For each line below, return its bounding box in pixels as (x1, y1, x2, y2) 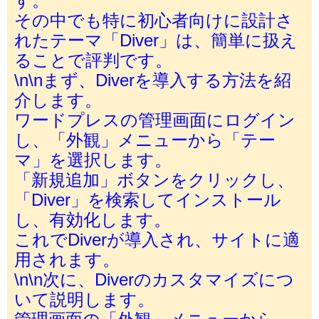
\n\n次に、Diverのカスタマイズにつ (14, 270, 294, 288)
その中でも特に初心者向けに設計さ (14, 11, 293, 28)
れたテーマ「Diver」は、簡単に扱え (14, 31, 298, 48)
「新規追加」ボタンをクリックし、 (14, 170, 294, 188)
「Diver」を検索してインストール (14, 190, 281, 208)
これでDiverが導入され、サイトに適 (14, 230, 300, 248)
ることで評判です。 (14, 51, 172, 68)
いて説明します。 (14, 290, 155, 308)
